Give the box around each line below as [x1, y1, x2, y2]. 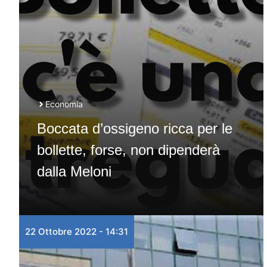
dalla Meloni [37, 163, 111, 179]
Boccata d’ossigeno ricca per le [37, 120, 232, 136]
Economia [45, 99, 83, 109]
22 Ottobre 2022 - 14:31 [25, 226, 128, 237]
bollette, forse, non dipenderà [37, 142, 220, 158]
